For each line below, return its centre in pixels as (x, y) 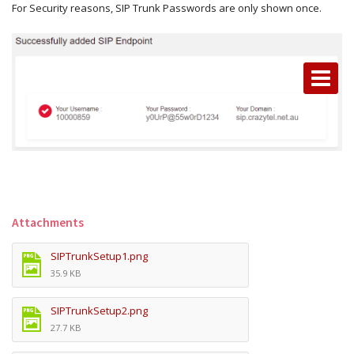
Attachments (48, 222)
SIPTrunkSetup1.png (99, 256)
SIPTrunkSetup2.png (99, 311)
